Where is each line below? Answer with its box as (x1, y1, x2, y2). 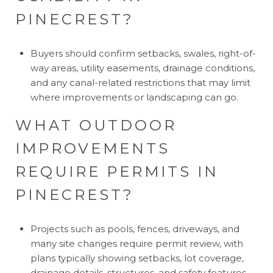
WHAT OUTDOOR (15, 116, 177, 134)
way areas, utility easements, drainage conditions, (30, 62, 255, 74)
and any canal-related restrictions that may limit (30, 76, 250, 88)
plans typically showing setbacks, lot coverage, (30, 252, 244, 264)
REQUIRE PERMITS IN (15, 162, 219, 180)
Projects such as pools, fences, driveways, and (30, 222, 239, 235)
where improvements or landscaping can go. (30, 91, 238, 103)
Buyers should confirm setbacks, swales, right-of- (30, 47, 256, 59)
